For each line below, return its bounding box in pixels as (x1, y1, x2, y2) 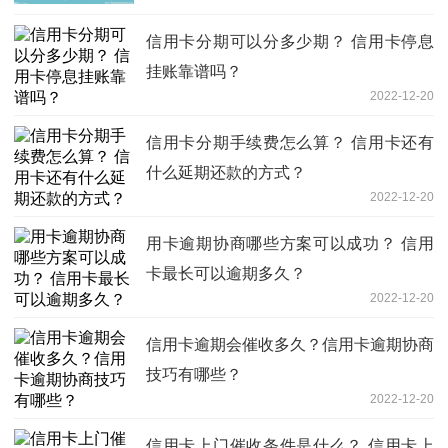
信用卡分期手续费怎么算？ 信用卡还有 (146, 134, 434, 152)
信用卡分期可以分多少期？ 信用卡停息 (146, 33, 434, 51)
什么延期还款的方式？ (146, 164, 306, 182)
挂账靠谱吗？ (146, 63, 242, 81)
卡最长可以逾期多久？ (146, 265, 306, 283)
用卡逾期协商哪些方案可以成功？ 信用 (146, 235, 434, 253)
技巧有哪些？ (146, 366, 242, 384)
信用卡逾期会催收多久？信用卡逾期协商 (146, 336, 434, 354)
